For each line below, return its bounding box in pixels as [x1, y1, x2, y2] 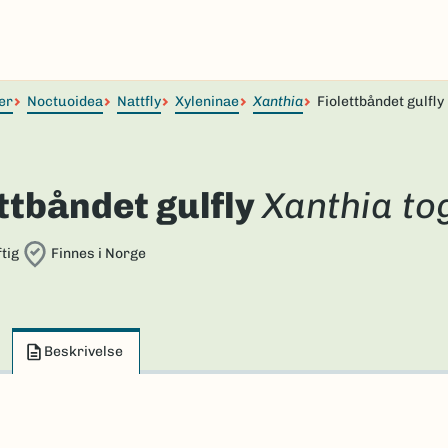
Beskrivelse [44, 343, 123, 360]
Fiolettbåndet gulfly [317, 93, 444, 110]
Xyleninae [175, 93, 239, 110]
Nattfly [117, 93, 161, 110]
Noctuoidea [27, 93, 103, 110]
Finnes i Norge [50, 245, 146, 262]
